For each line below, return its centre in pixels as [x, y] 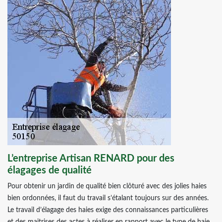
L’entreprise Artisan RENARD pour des [91, 159]
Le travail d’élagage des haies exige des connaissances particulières [108, 210]
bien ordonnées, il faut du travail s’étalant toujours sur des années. [108, 198]
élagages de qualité [50, 170]
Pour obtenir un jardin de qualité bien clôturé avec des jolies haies [107, 186]
